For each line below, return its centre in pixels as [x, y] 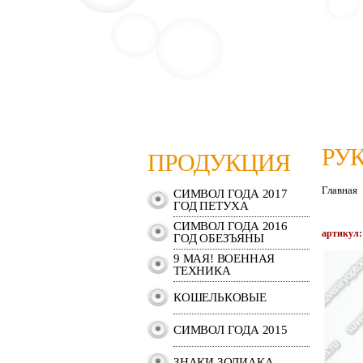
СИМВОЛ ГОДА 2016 [231, 226]
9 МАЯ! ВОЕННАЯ [224, 258]
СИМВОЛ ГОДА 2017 [231, 194]
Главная [340, 190]
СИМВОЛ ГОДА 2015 [231, 330]
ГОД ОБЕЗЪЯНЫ [219, 238]
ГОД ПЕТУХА [211, 206]
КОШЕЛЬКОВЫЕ [220, 297]
